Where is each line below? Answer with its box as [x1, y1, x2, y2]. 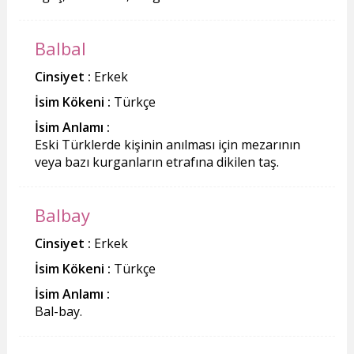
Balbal [34, 36, 86, 60]
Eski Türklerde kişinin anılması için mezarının [34, 135, 300, 153]
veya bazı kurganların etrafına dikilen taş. [34, 153, 279, 171]
